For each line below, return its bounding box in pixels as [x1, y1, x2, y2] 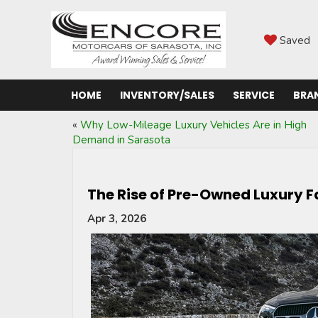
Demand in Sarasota [72, 133, 177, 147]
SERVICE [233, 88, 275, 102]
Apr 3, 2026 [87, 212, 146, 226]
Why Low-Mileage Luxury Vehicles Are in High [80, 118, 307, 132]
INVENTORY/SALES [120, 88, 214, 102]
